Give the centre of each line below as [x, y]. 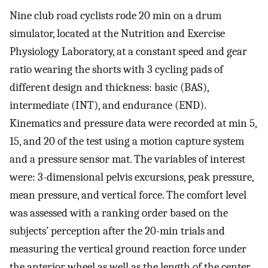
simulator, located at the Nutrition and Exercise [117, 33]
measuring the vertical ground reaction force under [128, 249]
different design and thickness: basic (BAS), [109, 87]
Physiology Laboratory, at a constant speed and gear [128, 51]
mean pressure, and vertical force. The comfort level [128, 195]
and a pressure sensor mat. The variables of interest [127, 159]
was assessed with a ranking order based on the [119, 213]
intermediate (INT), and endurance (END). [108, 105]
